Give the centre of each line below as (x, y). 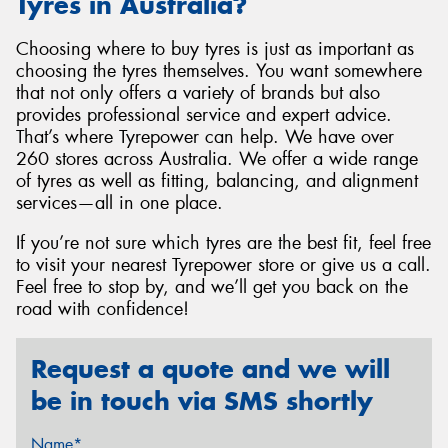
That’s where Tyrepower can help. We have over (205, 137)
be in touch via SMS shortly (202, 400)
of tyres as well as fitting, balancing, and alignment (217, 181)
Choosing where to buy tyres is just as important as (215, 49)
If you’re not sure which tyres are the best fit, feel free (223, 243)
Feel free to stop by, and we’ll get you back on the (212, 287)
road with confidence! (102, 309)
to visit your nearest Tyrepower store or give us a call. (223, 265)
